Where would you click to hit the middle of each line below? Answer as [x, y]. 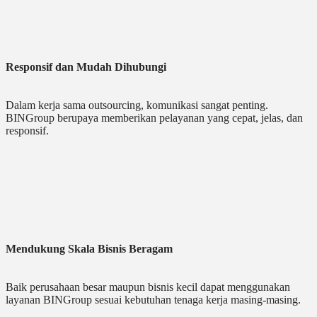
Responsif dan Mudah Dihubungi [86, 67]
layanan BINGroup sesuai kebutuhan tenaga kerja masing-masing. [153, 300]
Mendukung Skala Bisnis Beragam [89, 249]
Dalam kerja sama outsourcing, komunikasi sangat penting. [137, 105]
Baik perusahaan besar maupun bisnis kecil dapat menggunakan [148, 287]
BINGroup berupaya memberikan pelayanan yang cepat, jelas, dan [154, 118]
